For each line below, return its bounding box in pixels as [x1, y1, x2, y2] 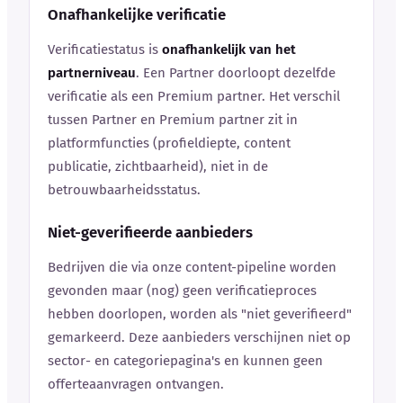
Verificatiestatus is [48, 40, 162, 58]
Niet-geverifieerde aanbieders [48, 222, 253, 241]
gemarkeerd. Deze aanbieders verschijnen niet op [48, 328, 351, 345]
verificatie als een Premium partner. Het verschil [48, 87, 340, 104]
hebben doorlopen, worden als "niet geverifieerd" [48, 305, 352, 322]
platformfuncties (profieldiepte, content [48, 134, 291, 151]
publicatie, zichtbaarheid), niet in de [48, 157, 268, 175]
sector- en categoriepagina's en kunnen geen [48, 352, 323, 369]
